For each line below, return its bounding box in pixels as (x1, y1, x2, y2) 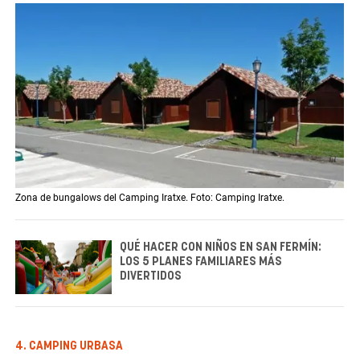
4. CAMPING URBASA (15, 341, 123, 353)
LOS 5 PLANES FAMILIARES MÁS (120, 256, 282, 268)
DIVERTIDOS (120, 270, 182, 282)
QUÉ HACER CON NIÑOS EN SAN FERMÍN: (120, 241, 321, 253)
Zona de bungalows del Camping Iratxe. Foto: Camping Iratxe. (15, 191, 284, 203)
